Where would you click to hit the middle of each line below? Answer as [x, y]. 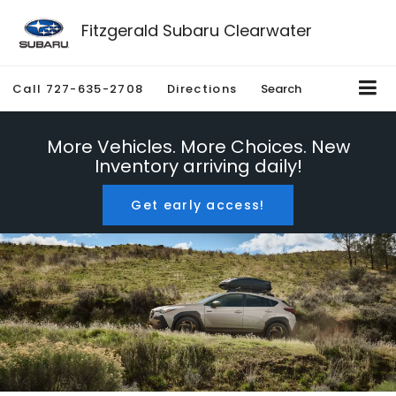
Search [282, 89]
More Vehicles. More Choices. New [198, 147]
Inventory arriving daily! [198, 167]
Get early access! [198, 206]
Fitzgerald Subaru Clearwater [196, 30]
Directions [202, 89]
